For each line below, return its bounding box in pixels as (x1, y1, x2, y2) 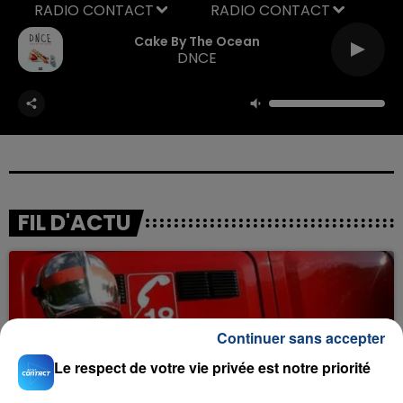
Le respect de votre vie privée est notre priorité (54, 357, 371, 378)
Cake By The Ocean (134, 32, 260, 50)
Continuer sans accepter (217, 327, 385, 348)
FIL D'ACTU (18, 207, 131, 237)
